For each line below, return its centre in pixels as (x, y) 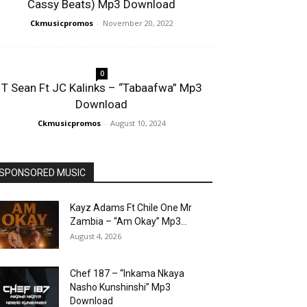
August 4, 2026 (96, 236)
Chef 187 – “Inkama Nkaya (127, 273)
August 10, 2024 (138, 123)
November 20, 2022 (138, 23)
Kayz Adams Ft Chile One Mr (131, 208)
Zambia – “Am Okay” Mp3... (128, 221)
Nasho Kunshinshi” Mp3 (120, 287)
